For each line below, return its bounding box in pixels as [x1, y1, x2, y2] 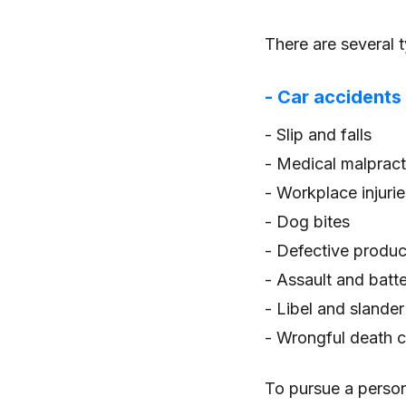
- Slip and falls [265, 124, 372, 144]
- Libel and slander [265, 298, 404, 318]
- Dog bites [265, 211, 350, 231]
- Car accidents [265, 85, 401, 108]
